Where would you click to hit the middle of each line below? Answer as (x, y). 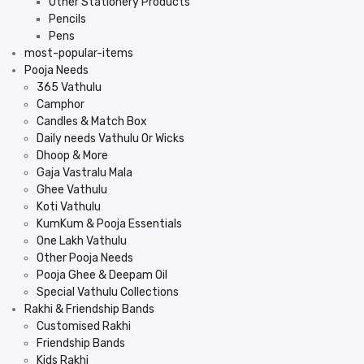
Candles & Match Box (92, 121)
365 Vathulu (69, 87)
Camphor (61, 104)
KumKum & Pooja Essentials (109, 224)
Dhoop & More (72, 156)
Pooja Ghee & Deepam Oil (102, 275)
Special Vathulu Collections (108, 292)
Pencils (67, 19)
